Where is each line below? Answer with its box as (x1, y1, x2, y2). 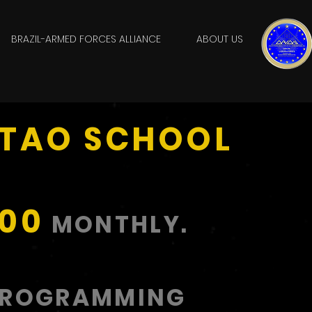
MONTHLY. (44, 208, 189, 241)
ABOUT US (196, 32, 243, 46)
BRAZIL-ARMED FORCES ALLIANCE (10, 32, 161, 46)
